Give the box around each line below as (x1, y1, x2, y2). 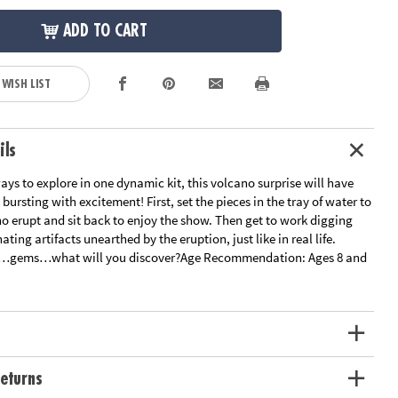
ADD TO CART (62, 23, 147, 40)
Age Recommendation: (180, 248, 306, 266)
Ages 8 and (306, 248, 368, 266)
